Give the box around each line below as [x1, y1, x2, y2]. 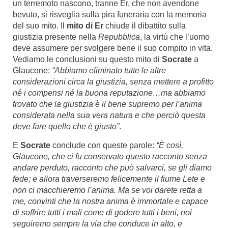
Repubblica [98, 33, 140, 41]
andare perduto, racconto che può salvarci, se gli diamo [13, 163, 212, 172]
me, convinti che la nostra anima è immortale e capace [13, 197, 208, 206]
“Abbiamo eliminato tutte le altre [52, 66, 166, 75]
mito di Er [67, 21, 103, 30]
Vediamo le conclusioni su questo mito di [13, 55, 162, 64]
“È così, [156, 141, 183, 150]
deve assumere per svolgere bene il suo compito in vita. [13, 44, 213, 52]
